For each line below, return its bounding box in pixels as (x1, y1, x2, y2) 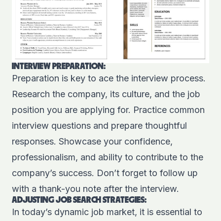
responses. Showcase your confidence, (12, 136, 173, 147)
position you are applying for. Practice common (12, 104, 205, 115)
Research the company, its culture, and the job (12, 88, 200, 99)
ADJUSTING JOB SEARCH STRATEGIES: (12, 195, 147, 205)
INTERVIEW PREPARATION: (12, 62, 106, 71)
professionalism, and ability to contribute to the (12, 151, 203, 162)
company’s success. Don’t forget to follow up (12, 167, 198, 178)
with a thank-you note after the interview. (12, 183, 179, 194)
